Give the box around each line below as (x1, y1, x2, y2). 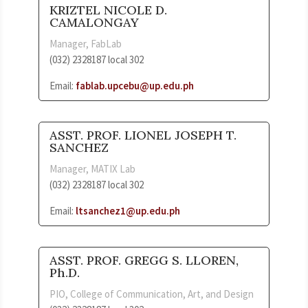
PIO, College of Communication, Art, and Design (49, 287, 254, 300)
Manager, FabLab (49, 36, 122, 50)
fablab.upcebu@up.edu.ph (76, 78, 194, 92)
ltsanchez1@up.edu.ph (76, 203, 180, 217)
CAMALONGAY (49, 14, 139, 30)
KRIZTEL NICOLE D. (49, 1, 167, 18)
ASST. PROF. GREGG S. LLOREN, (49, 252, 239, 268)
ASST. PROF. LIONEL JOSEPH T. (49, 126, 236, 143)
